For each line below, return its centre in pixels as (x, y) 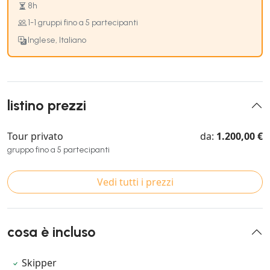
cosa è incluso (52, 232)
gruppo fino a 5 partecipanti (58, 149)
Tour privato (35, 136)
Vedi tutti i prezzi (135, 182)
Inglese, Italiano (57, 40)
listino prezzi (47, 105)
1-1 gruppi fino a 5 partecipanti (83, 23)
